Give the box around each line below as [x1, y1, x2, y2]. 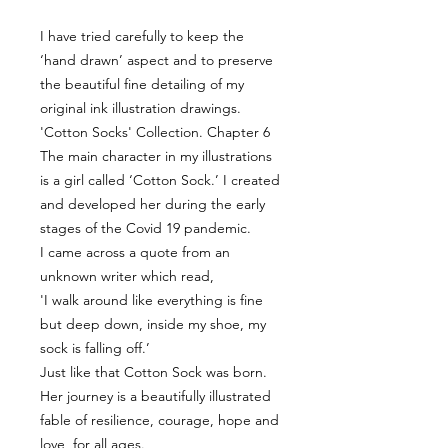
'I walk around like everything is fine [40, 290, 263, 309]
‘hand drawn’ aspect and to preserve [40, 50, 273, 69]
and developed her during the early [40, 194, 265, 213]
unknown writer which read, [40, 266, 214, 285]
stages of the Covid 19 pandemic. [40, 218, 251, 237]
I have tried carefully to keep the [40, 26, 244, 45]
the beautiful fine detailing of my [40, 74, 244, 93]
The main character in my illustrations [40, 146, 272, 165]
